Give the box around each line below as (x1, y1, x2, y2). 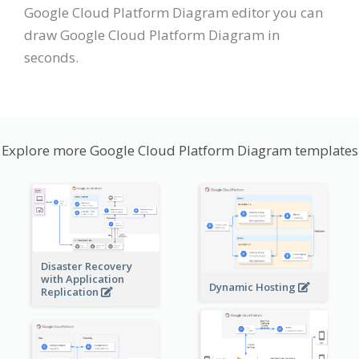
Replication (40, 284, 101, 300)
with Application (40, 272, 124, 287)
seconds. (24, 47, 79, 67)
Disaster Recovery (40, 259, 132, 274)
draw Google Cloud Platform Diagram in (24, 25, 280, 44)
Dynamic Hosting (208, 280, 298, 295)
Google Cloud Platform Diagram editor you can (24, 2, 323, 22)
